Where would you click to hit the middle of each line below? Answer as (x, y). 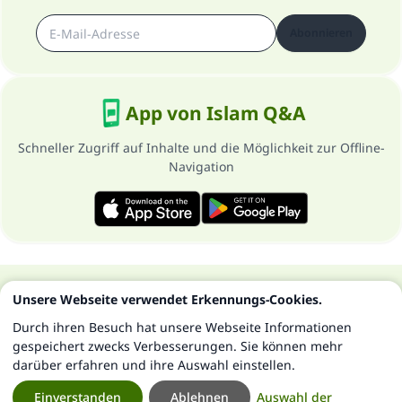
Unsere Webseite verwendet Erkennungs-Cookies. (167, 300)
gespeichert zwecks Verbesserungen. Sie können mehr (178, 346)
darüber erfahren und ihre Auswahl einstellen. (154, 365)
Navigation (201, 166)
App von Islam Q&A (215, 113)
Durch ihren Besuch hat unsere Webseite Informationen (182, 327)
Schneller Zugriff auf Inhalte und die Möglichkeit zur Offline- (201, 148)
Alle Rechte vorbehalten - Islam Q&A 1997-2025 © (201, 312)
